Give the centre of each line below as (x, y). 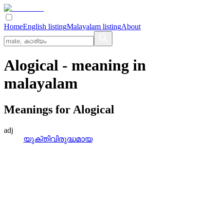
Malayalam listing (94, 27)
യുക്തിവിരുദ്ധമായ (58, 139)
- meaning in (102, 65)
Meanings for (38, 109)
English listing (45, 27)
